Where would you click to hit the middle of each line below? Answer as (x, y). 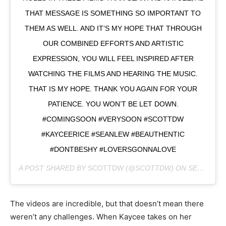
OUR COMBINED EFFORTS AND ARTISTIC (113, 44)
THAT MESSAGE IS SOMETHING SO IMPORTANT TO (113, 13)
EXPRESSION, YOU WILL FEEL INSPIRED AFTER (113, 59)
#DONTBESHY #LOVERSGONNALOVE (113, 150)
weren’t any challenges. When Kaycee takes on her (101, 217)
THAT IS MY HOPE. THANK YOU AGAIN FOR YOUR (113, 89)
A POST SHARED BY (53, 168)
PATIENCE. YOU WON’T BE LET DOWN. (113, 104)
